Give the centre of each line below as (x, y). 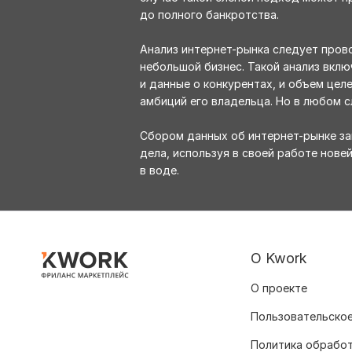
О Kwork (279, 258)
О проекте (279, 288)
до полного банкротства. (209, 15)
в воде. (159, 170)
